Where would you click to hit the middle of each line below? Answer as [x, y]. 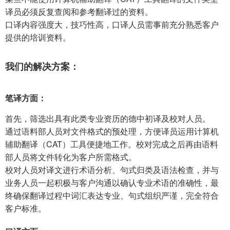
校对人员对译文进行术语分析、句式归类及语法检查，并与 [112, 170]
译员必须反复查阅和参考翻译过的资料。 [79, 12]
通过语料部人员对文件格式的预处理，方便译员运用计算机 [112, 131]
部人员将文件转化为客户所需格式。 [71, 157]
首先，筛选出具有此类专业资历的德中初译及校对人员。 [108, 119]
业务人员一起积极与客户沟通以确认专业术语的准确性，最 [112, 183]
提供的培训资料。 [38, 37]
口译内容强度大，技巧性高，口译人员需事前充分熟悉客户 [112, 25]
